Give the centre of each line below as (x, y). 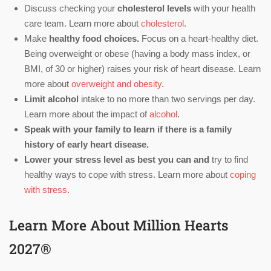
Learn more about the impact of (87, 114)
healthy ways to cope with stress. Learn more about (127, 175)
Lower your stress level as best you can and (117, 160)
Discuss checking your (71, 8)
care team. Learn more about (83, 24)
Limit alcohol (53, 99)
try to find (229, 160)
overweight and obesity (116, 84)
